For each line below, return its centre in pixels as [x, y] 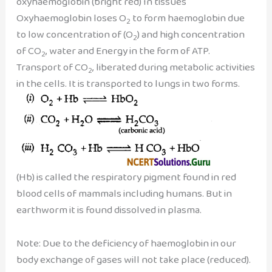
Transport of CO [52, 67]
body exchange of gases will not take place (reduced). [133, 260]
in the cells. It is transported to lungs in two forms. [128, 84]
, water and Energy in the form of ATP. [127, 51]
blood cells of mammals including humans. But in [124, 194]
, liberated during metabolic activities [173, 67]
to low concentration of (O [74, 35]
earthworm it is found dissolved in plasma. [109, 210]
